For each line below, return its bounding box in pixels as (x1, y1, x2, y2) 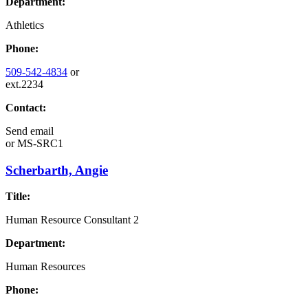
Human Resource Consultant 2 (5, 214, 139, 226)
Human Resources (5, 261, 85, 273)
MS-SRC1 (14, 137, 63, 149)
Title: (5, 190, 30, 203)
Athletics (5, 19, 44, 31)
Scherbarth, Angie (5, 162, 108, 177)
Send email (5, 125, 54, 137)
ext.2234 (5, 78, 43, 90)
